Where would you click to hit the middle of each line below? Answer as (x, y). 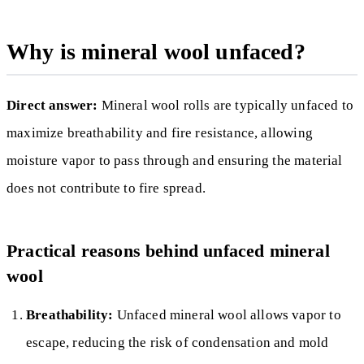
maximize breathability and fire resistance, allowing (160, 132)
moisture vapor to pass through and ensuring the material (175, 160)
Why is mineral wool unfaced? (156, 51)
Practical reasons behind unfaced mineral (168, 250)
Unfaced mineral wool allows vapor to (227, 314)
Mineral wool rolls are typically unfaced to (225, 105)
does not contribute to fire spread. (106, 188)
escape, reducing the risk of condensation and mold (178, 342)
